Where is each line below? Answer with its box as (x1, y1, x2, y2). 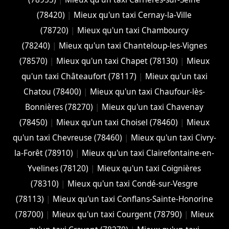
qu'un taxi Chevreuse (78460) (12, 132, 122, 144)
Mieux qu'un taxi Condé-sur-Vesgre (67, 178, 198, 190)
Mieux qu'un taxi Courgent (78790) (52, 209, 182, 220)
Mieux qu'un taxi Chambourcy (77, 25, 189, 36)
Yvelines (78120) (28, 163, 89, 174)
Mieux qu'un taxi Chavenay (102, 102, 204, 113)
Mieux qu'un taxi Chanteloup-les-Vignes (58, 40, 207, 52)
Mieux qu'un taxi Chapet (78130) (56, 56, 178, 67)
